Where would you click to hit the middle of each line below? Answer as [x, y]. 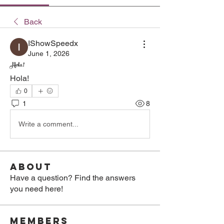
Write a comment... [48, 124]
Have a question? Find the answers [73, 178]
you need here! [36, 189]
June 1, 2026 [49, 53]
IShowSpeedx [53, 43]
